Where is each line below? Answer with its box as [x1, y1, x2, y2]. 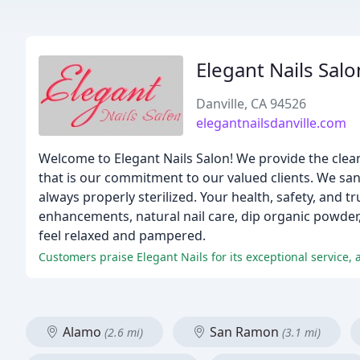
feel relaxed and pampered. [39, 227, 206, 244]
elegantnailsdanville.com [196, 114, 346, 132]
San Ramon [207, 323, 282, 341]
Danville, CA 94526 [196, 95, 306, 112]
